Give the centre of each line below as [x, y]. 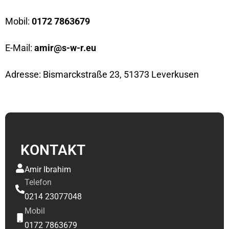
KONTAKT [53, 150]
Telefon [38, 182]
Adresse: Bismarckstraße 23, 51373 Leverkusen [102, 74]
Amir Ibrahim [48, 169]
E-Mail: [20, 48]
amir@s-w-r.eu [66, 48]
